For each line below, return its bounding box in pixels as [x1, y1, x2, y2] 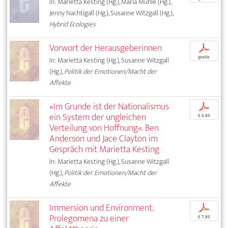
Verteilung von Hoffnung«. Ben [49, 120, 159, 136]
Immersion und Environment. [49, 199, 154, 216]
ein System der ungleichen [49, 109, 147, 125]
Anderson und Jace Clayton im [49, 130, 158, 147]
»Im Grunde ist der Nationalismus [49, 98, 169, 115]
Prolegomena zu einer [49, 210, 129, 226]
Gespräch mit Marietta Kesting [49, 141, 160, 157]
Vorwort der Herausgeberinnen [49, 40, 162, 56]
